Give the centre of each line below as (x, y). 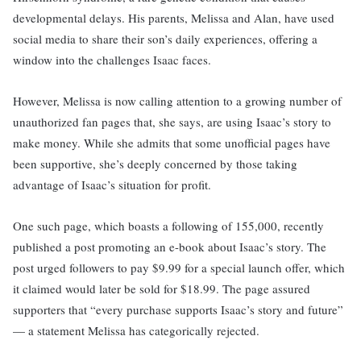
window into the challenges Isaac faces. (112, 60)
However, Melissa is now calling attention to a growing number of (177, 101)
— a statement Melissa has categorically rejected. (136, 330)
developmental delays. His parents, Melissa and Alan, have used (174, 18)
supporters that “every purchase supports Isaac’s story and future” (178, 309)
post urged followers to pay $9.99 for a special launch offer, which (179, 268)
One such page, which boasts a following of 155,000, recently (168, 226)
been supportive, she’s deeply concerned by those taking (155, 164)
